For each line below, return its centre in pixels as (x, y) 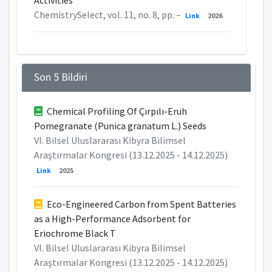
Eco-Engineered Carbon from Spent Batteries (140, 204)
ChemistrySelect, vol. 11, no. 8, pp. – (108, 15)
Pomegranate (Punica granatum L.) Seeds (120, 126)
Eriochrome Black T (75, 233)
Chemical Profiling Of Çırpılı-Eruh (116, 111)
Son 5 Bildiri (60, 77)
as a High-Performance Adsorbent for (112, 219)
